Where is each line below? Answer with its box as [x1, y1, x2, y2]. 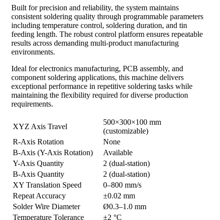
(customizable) [103, 126, 148, 135]
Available [103, 148, 133, 157]
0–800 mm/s [103, 180, 141, 189]
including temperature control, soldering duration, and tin [11, 21, 187, 29]
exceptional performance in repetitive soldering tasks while [11, 82, 192, 90]
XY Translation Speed [13, 180, 82, 189]
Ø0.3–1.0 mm [103, 202, 146, 211]
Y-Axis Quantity [13, 159, 64, 167]
